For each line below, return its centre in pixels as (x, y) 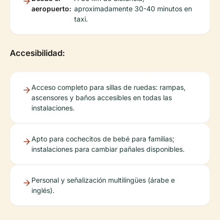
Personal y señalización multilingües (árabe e (103, 180)
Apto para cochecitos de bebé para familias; (103, 138)
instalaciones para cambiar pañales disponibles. (108, 149)
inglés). (43, 190)
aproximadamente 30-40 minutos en (133, 8)
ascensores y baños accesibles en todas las (102, 97)
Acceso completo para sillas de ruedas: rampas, (109, 87)
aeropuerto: (51, 8)
